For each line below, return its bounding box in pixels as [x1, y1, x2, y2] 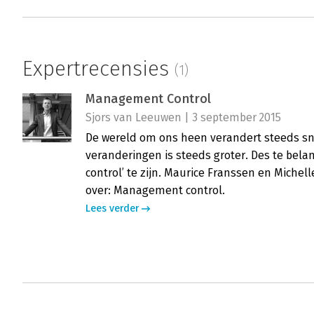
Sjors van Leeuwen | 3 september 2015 [86, 111, 281, 125]
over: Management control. [86, 184, 225, 198]
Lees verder [86, 203, 139, 215]
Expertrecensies [22, 56, 175, 82]
